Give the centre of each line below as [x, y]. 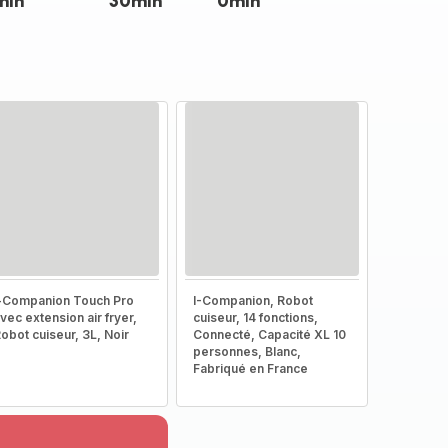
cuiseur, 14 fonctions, [255, 317]
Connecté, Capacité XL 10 [269, 334]
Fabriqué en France [250, 368]
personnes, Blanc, [246, 351]
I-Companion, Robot [252, 300]
